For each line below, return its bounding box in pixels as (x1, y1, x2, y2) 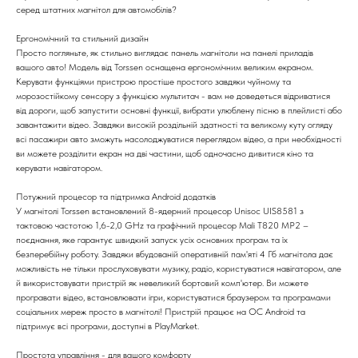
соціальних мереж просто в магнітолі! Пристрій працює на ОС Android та (16, 305, 305, 317)
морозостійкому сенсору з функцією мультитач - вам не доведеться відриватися (16, 89, 330, 101)
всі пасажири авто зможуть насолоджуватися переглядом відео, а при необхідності (16, 133, 341, 145)
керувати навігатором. (16, 161, 102, 173)
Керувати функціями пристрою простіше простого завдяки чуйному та (16, 75, 291, 87)
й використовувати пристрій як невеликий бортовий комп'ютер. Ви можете (16, 276, 308, 288)
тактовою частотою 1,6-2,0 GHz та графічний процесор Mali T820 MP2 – (16, 219, 308, 231)
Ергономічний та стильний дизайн (16, 32, 149, 44)
